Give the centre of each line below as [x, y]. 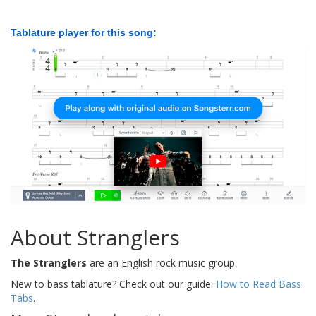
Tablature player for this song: [84, 33]
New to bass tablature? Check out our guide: [113, 284]
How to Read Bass [259, 284]
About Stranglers [95, 237]
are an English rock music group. [162, 262]
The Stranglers [49, 262]
